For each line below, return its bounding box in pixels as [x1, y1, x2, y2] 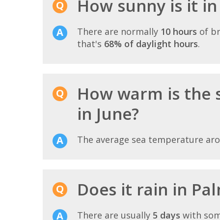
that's [77, 38, 104, 50]
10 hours [161, 26, 197, 38]
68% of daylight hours [104, 38, 198, 50]
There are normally [77, 26, 161, 38]
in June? [77, 103, 139, 125]
